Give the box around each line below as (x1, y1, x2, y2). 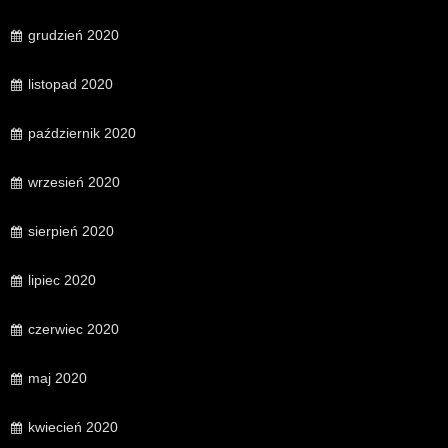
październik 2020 (28, 125, 136, 142)
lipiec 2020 (28, 272, 96, 289)
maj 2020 (28, 370, 87, 387)
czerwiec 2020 (28, 321, 119, 338)
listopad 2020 (28, 76, 113, 93)
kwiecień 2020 (28, 419, 118, 436)
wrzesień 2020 (28, 174, 120, 191)
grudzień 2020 (28, 27, 119, 44)
